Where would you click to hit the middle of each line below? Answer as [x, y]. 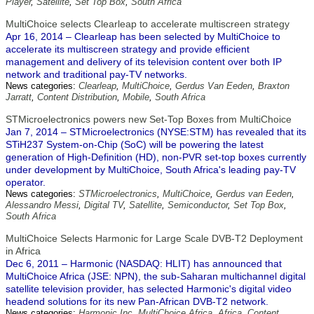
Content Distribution [77, 97]
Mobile [136, 97]
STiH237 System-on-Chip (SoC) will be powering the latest [135, 144]
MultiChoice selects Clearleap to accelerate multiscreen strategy [148, 24]
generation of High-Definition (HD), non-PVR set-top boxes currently [156, 157]
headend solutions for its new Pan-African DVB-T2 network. [137, 301]
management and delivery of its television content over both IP [144, 62]
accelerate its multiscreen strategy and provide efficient [128, 49]
